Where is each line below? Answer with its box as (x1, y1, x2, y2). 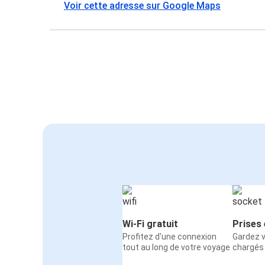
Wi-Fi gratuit (122, 218, 178, 230)
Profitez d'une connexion (122, 232, 216, 242)
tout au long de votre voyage (122, 243, 230, 253)
